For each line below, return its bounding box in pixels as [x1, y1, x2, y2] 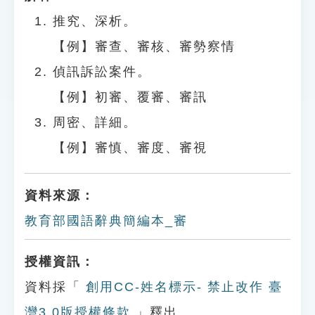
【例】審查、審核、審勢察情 [53, 39, 236, 53]
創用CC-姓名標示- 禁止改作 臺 [81, 280, 283, 294]
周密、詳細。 [53, 115, 137, 129]
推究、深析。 [53, 14, 137, 28]
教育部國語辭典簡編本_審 [25, 214, 188, 228]
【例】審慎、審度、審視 [53, 141, 207, 155]
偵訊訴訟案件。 [53, 65, 151, 79]
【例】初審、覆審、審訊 [53, 90, 207, 104]
